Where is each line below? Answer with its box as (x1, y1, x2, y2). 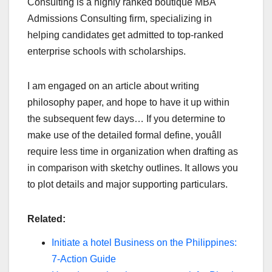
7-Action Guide (52, 254, 116, 265)
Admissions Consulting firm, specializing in (27, 13, 212, 24)
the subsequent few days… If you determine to (27, 113, 225, 124)
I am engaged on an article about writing (27, 80, 199, 91)
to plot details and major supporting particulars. (27, 178, 228, 189)
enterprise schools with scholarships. (27, 46, 186, 56)
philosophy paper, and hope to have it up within (27, 97, 229, 107)
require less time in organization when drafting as (27, 146, 238, 157)
